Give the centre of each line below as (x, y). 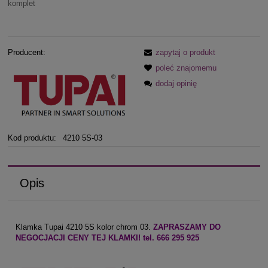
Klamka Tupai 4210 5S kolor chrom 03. (84, 227)
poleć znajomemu (186, 68)
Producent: (27, 52)
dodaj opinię (176, 83)
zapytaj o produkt (185, 52)
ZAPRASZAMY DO (187, 227)
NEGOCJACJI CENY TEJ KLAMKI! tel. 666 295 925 (107, 237)
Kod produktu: (32, 138)
